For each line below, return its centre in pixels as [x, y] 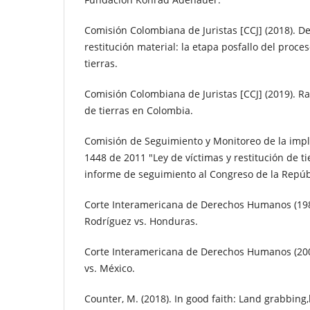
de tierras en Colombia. [139, 110]
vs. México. [110, 268]
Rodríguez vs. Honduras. [141, 221]
